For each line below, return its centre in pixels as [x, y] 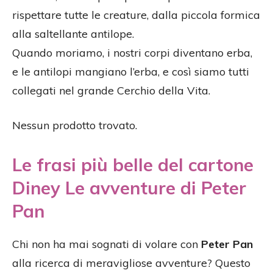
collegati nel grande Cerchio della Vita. [111, 91]
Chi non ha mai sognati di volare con [107, 244]
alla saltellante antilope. [73, 34]
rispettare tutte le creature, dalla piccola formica [136, 15]
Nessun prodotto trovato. [75, 126]
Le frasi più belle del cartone [133, 165]
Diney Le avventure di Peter [129, 188]
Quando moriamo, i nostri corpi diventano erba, [132, 53]
